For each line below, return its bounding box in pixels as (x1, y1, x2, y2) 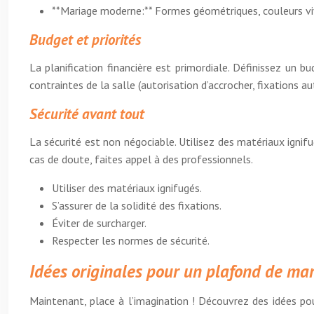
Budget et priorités (29, 30, 141, 49)
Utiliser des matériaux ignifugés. (52, 181, 202, 195)
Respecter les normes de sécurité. (52, 233, 210, 247)
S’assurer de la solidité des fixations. (52, 198, 221, 212)
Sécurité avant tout (29, 104, 144, 123)
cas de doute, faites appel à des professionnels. (29, 152, 253, 166)
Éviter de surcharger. (52, 216, 146, 230)
